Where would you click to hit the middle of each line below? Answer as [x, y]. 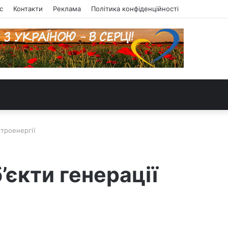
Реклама [67, 9]
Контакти [28, 9]
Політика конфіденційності [135, 9]
